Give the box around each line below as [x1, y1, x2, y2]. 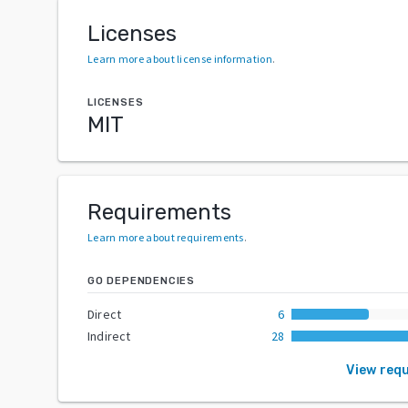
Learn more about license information [87, 51, 272, 66]
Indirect [87, 327, 131, 344]
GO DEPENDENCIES [87, 274, 195, 287]
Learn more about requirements [87, 229, 244, 244]
